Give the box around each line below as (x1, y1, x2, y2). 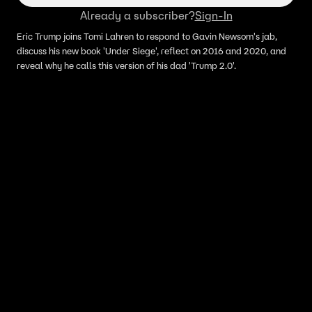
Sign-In (194, 8, 233, 22)
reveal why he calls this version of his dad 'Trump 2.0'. (17, 60, 236, 72)
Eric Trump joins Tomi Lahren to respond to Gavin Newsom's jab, (17, 31, 277, 42)
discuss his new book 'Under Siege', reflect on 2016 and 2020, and (17, 45, 286, 57)
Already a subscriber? (79, 8, 195, 22)
